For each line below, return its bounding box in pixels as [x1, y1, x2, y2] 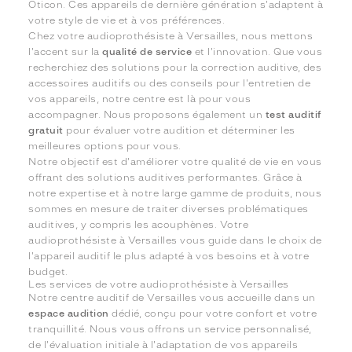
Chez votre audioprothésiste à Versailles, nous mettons [28, 31, 313, 42]
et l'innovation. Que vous [192, 46, 323, 58]
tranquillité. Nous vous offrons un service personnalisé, [28, 324, 312, 335]
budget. [28, 266, 68, 278]
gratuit [28, 125, 64, 137]
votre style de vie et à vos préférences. [28, 15, 225, 27]
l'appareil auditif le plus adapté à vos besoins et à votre [28, 251, 310, 262]
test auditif [265, 109, 321, 121]
